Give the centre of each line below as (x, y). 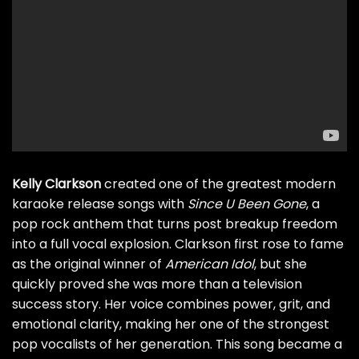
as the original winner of (89, 264)
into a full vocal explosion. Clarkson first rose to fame (178, 244)
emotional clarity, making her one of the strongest (171, 324)
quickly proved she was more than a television (157, 284)
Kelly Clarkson (56, 184)
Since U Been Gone (247, 204)
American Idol (210, 264)
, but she (280, 264)
